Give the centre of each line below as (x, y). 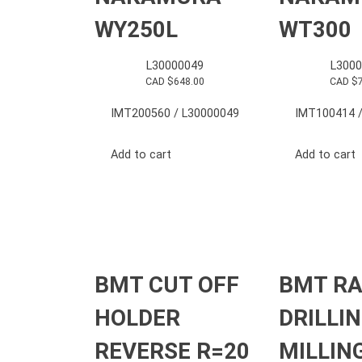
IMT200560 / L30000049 (175, 114)
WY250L (136, 29)
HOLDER (137, 318)
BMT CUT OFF (167, 284)
